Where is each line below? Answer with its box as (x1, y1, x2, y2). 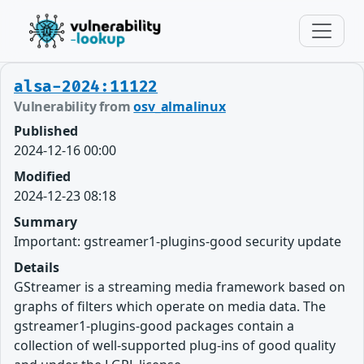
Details (14, 258, 59, 276)
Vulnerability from (14, 97, 134, 115)
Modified (14, 167, 71, 185)
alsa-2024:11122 (14, 77, 158, 97)
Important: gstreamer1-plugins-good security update (14, 232, 341, 250)
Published (14, 122, 78, 140)
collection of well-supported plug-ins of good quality (14, 336, 336, 354)
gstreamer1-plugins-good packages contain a (14, 317, 294, 335)
